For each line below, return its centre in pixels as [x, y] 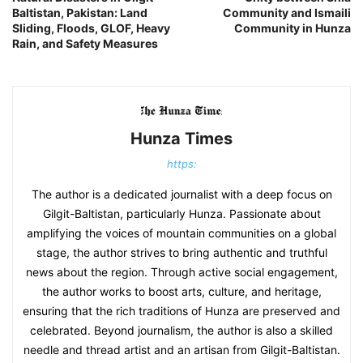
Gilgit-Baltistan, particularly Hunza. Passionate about [181, 214]
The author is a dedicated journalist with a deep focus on [181, 194]
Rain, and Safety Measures [85, 43]
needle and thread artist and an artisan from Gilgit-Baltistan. [181, 350]
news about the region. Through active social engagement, [181, 272]
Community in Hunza [293, 28]
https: [181, 164]
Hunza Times [181, 139]
